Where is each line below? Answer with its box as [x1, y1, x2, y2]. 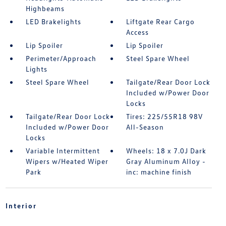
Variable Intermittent [25, 146, 100, 155]
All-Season [126, 123, 164, 132]
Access [126, 28, 149, 37]
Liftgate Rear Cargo [126, 17, 195, 26]
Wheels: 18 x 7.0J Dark [126, 146, 207, 155]
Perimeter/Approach [25, 54, 96, 63]
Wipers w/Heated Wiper [25, 157, 108, 166]
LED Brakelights [25, 17, 81, 26]
